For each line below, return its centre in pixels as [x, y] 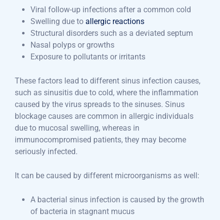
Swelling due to [58, 22]
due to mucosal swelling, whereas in [77, 128]
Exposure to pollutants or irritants [88, 57]
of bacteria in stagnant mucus [82, 212]
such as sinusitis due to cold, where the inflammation [107, 93]
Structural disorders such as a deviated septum [112, 33]
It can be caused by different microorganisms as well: [107, 176]
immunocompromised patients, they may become [100, 140]
